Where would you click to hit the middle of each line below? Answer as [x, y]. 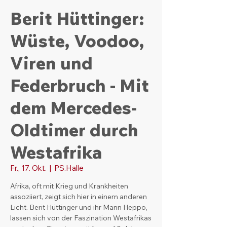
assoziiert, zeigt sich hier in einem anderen [79, 196]
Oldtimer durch [74, 130]
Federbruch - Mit [80, 85]
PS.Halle [69, 168]
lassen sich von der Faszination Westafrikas [81, 218]
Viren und [51, 63]
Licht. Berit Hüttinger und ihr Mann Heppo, [79, 207]
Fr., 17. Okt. [28, 168]
